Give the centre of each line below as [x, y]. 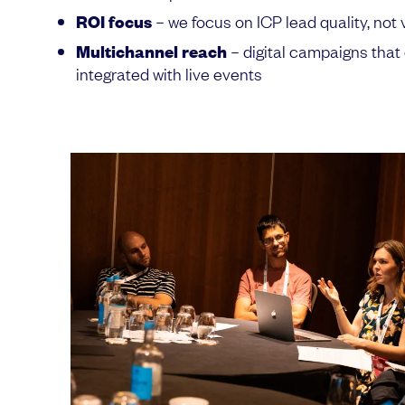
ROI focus [114, 21]
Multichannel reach [151, 51]
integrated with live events [169, 73]
